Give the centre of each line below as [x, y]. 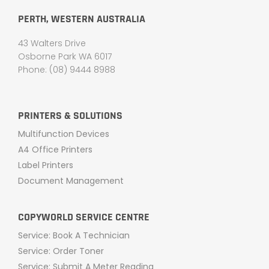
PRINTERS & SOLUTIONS [70, 116]
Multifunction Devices [64, 134]
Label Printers [46, 165]
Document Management [71, 181]
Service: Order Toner [61, 251]
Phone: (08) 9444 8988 [67, 70]
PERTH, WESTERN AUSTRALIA [82, 19]
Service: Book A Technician [74, 236]
